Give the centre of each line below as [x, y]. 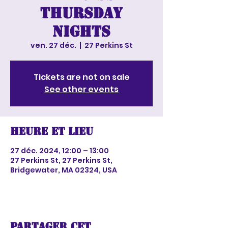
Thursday [81, 13]
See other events [81, 89]
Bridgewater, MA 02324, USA [64, 170]
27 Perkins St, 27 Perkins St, [61, 160]
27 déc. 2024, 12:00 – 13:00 [60, 151]
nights [81, 31]
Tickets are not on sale [81, 77]
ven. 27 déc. [53, 45]
